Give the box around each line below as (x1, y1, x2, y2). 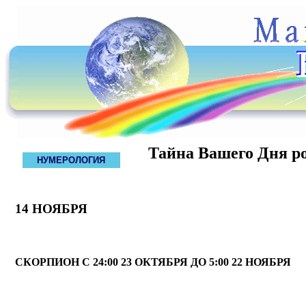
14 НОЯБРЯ (14, 201, 87, 216)
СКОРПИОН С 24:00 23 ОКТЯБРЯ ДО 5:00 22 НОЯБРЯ (14, 255, 291, 268)
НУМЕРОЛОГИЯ (36, 155, 105, 165)
